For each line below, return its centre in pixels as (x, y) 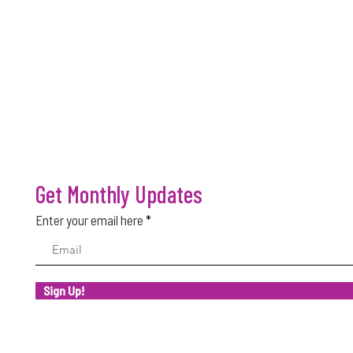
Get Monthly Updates (119, 194)
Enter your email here (90, 220)
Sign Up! (64, 290)
